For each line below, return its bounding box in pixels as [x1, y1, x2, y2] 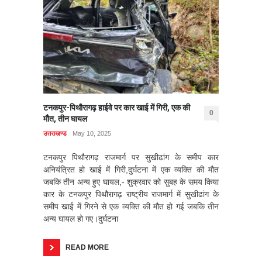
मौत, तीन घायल [43, 113, 87, 123]
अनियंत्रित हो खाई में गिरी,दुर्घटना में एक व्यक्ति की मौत [43, 164, 219, 174]
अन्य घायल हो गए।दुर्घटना [43, 213, 118, 223]
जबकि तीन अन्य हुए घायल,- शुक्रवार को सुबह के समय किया [43, 177, 219, 187]
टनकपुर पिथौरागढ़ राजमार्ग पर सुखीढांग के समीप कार [43, 152, 219, 162]
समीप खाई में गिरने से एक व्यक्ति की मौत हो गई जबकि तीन [43, 201, 219, 211]
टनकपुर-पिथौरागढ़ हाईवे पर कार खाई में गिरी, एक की [43, 102, 190, 112]
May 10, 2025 [73, 129, 111, 137]
